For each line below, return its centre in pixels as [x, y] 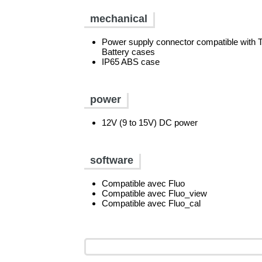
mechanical [119, 19]
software [112, 160]
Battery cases [129, 52]
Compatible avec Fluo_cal [151, 203]
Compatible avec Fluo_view [155, 193]
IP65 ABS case [131, 62]
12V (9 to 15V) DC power [150, 123]
